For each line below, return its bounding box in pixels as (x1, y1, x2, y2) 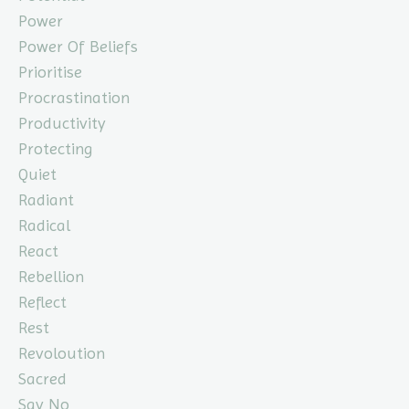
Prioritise (18, 62, 82, 82)
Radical (18, 215, 70, 236)
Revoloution (18, 343, 105, 363)
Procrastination (18, 88, 130, 108)
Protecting (18, 139, 93, 159)
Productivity (18, 113, 106, 133)
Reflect (18, 292, 67, 312)
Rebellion (18, 267, 84, 287)
